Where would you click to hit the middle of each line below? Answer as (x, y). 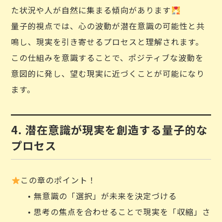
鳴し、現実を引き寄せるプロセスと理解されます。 (108, 42)
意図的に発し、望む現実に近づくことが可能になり (108, 73)
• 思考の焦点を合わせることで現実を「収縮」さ (111, 212)
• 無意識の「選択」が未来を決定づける (94, 196)
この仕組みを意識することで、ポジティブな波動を (108, 57)
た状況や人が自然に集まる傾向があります (91, 10)
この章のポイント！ (58, 180)
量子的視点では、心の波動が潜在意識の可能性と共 (108, 26)
